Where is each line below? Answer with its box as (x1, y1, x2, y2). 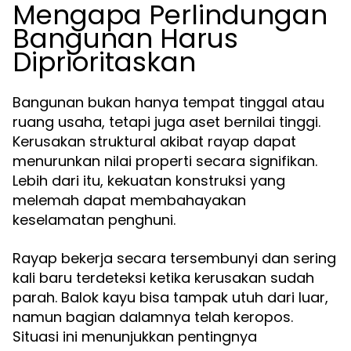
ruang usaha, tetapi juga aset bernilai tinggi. (13, 112, 320, 132)
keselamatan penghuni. (13, 210, 175, 230)
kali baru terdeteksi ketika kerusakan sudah (13, 268, 314, 288)
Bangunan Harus (13, 20, 238, 57)
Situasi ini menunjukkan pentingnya (13, 327, 257, 346)
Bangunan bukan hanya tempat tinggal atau (13, 92, 324, 112)
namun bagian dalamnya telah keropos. (13, 307, 293, 327)
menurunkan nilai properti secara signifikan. (13, 151, 317, 171)
